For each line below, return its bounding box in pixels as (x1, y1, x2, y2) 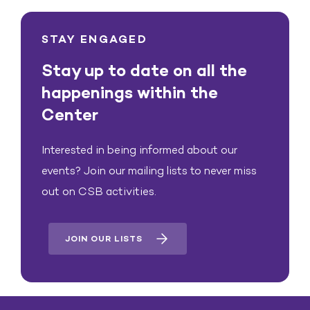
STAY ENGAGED (42, 33, 147, 46)
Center (42, 104, 98, 125)
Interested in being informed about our (42, 143, 237, 156)
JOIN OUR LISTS (65, 234, 143, 244)
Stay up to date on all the (42, 60, 247, 80)
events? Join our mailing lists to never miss (42, 164, 257, 177)
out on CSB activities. (42, 185, 156, 198)
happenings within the (42, 82, 218, 102)
